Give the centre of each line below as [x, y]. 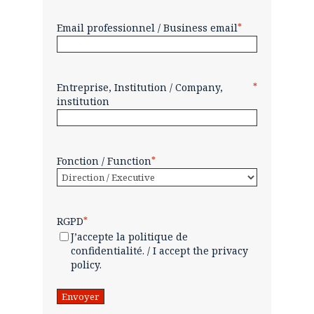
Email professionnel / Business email [147, 28]
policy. [86, 265]
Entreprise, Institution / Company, [139, 87]
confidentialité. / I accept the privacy [159, 251]
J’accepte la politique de [129, 237]
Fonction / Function [104, 161]
